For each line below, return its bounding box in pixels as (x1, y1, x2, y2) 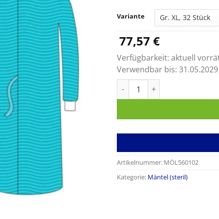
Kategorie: (117, 172, 148, 181)
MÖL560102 (164, 157, 198, 167)
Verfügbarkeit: (117, 52, 171, 63)
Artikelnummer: (117, 157, 164, 167)
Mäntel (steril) (148, 172, 188, 181)
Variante (117, 12, 145, 21)
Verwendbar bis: (117, 64, 179, 75)
